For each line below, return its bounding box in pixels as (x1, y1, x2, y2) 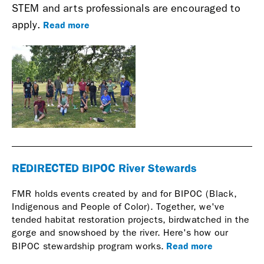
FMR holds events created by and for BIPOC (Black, (12, 188, 237, 199)
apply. (12, 19, 43, 31)
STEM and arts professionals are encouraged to (12, 2, 240, 15)
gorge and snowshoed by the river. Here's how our (12, 227, 228, 238)
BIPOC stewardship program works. (12, 240, 164, 252)
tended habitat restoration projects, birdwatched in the (12, 214, 249, 225)
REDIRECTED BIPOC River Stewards (12, 159, 196, 176)
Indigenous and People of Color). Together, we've (12, 201, 225, 212)
